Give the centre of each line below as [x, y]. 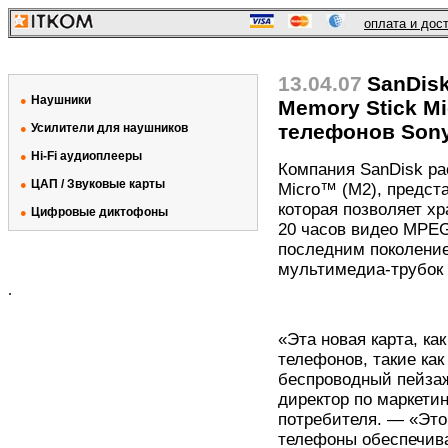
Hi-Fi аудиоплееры [86, 156]
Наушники [61, 100]
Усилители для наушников [109, 128]
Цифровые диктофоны [99, 212]
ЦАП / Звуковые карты [98, 184]
